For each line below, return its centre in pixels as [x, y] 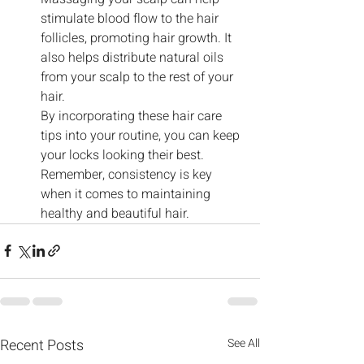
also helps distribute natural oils [134, 57]
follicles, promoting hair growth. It [138, 38]
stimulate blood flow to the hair [131, 18]
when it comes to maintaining [127, 194]
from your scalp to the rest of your [139, 77]
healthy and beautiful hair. [115, 213]
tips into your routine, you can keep [142, 135]
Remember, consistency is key [128, 174]
